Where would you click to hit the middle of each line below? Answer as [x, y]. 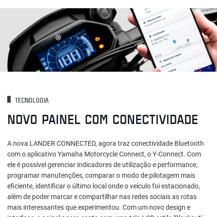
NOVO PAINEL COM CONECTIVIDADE [103, 119]
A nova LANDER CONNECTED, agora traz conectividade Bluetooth [106, 144]
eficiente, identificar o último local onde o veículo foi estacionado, [104, 186]
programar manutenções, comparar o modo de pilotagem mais [101, 176]
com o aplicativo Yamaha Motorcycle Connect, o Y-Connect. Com [104, 154]
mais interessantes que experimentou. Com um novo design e [99, 208]
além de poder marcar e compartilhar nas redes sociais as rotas [102, 197]
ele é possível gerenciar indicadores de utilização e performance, [102, 165]
